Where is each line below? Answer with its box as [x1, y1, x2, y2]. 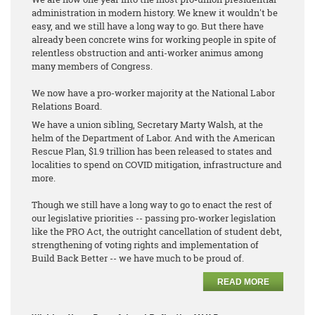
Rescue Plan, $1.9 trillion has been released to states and [32, 144, 272, 157]
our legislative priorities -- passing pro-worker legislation [32, 211, 276, 224]
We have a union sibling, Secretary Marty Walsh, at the [32, 117, 263, 131]
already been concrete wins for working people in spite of [32, 32, 276, 46]
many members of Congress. [32, 59, 153, 72]
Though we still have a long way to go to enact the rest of [32, 198, 272, 211]
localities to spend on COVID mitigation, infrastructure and [32, 157, 282, 171]
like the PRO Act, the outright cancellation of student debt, [32, 224, 282, 238]
